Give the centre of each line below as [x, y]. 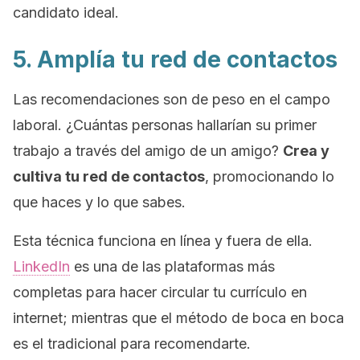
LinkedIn [41, 266]
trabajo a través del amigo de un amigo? [148, 151]
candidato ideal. [66, 12]
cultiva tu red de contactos [109, 176]
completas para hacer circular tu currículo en [160, 292]
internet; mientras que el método [122, 318]
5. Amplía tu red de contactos [175, 59]
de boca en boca [288, 318]
